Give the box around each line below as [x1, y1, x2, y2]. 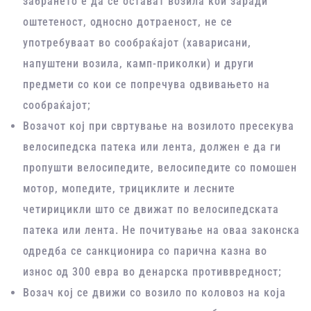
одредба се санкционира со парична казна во [23, 244, 268, 258]
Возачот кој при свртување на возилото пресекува [23, 119, 295, 133]
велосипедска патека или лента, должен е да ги [23, 140, 282, 154]
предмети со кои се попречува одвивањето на [23, 78, 271, 92]
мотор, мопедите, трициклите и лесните [23, 182, 236, 196]
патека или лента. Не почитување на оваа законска [23, 224, 301, 237]
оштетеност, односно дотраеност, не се [23, 15, 233, 29]
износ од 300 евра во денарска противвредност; [23, 265, 283, 279]
